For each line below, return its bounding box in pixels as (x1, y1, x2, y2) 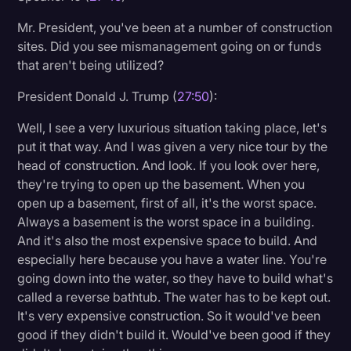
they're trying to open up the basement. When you (17, 175, 306, 192)
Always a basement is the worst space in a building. (17, 213, 315, 230)
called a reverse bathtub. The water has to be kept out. (17, 288, 331, 305)
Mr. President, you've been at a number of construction (17, 19, 333, 35)
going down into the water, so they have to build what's (17, 270, 334, 286)
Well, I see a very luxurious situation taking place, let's (17, 119, 327, 136)
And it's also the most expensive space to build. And (17, 232, 318, 248)
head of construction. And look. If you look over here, (17, 157, 320, 173)
